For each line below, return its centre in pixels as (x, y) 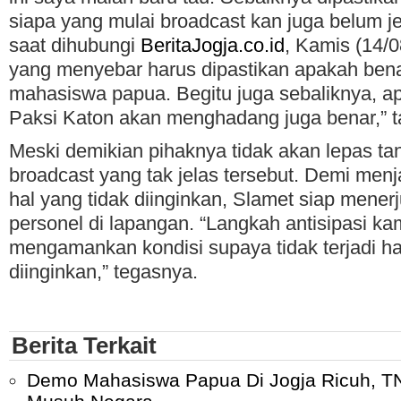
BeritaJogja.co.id (213, 45)
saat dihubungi (75, 45)
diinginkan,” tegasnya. (103, 272)
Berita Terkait (84, 346)
